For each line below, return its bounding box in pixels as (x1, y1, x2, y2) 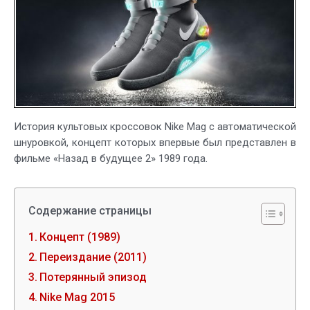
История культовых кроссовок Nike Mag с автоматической (14, 120, 296, 134)
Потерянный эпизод (39, 271, 147, 284)
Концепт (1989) (39, 230, 121, 244)
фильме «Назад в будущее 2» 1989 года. (14, 152, 208, 165)
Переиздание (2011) (39, 250, 147, 264)
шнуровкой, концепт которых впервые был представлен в (14, 136, 296, 149)
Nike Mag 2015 (39, 291, 116, 304)
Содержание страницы (28, 204, 152, 218)
